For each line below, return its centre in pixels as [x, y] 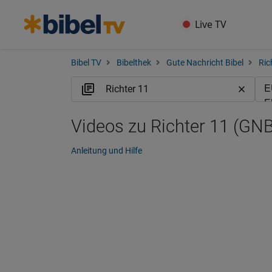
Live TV [211, 24]
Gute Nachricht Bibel [205, 63]
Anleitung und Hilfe [107, 151]
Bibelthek [134, 63]
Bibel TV [86, 63]
